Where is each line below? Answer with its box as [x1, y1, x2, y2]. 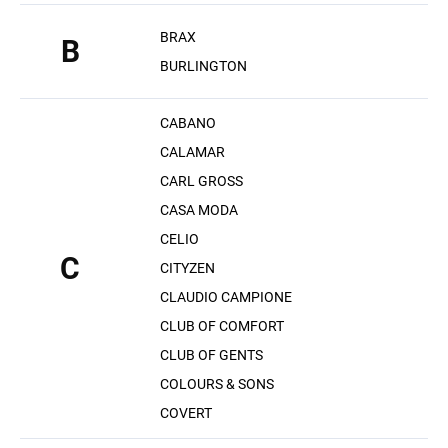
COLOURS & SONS [160, 376, 274, 392]
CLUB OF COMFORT [160, 318, 284, 334]
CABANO [160, 115, 216, 131]
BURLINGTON [160, 57, 247, 74]
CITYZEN [160, 260, 215, 276]
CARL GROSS [160, 173, 243, 189]
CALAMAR [160, 144, 225, 160]
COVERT [160, 405, 212, 421]
